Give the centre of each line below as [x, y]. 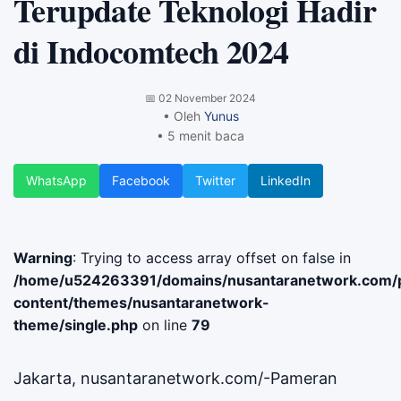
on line [165, 324]
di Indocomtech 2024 [151, 51]
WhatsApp [56, 180]
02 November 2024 [207, 98]
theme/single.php [76, 324]
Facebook [141, 180]
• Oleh [183, 115]
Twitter [215, 180]
